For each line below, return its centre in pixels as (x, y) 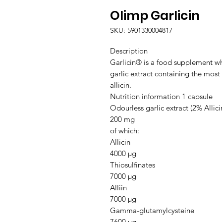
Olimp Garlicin (155, 16)
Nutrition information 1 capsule (161, 97)
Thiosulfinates (133, 165)
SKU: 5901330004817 (141, 30)
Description (129, 51)
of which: (125, 131)
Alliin (118, 188)
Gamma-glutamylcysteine (152, 211)
